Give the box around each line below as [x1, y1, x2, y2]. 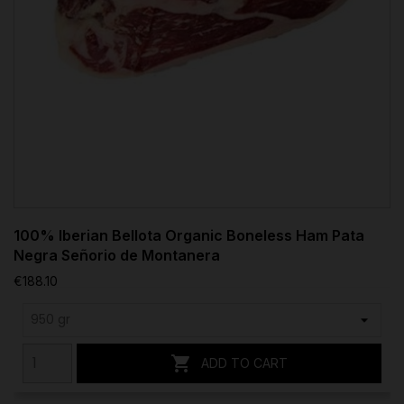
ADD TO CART [201, 354, 288, 371]
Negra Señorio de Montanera [14, 245, 220, 264]
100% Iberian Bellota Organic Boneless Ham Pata [14, 225, 364, 244]
